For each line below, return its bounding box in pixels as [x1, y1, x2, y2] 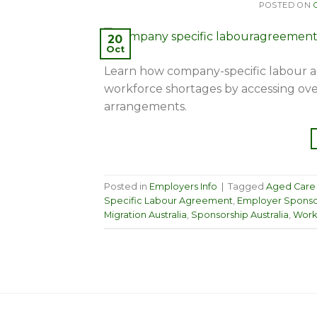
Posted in [104, 181, 149, 192]
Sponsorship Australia [191, 209, 289, 221]
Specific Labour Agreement [104, 195, 233, 207]
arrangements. [104, 99, 187, 113]
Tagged [228, 181, 266, 192]
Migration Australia [104, 209, 187, 221]
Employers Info [149, 181, 217, 192]
